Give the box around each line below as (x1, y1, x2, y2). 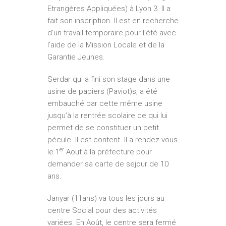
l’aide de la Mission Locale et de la (47, 40, 164, 50)
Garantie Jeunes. (47, 52, 105, 62)
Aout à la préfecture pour (64, 147, 152, 157)
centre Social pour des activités (47, 206, 157, 215)
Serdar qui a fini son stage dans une (47, 75, 170, 84)
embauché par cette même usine (47, 99, 162, 108)
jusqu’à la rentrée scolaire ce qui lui (47, 111, 167, 121)
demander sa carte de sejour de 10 (47, 159, 168, 169)
